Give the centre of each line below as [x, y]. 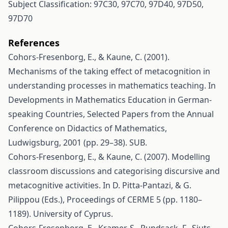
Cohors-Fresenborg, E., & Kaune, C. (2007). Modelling [109, 157]
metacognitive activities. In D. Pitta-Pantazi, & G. [100, 185]
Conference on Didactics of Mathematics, [88, 128]
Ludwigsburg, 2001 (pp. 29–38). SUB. [78, 142]
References [34, 43]
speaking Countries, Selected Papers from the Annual [111, 114]
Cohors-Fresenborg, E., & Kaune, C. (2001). [89, 57]
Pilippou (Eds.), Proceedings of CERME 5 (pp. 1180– [105, 199]
